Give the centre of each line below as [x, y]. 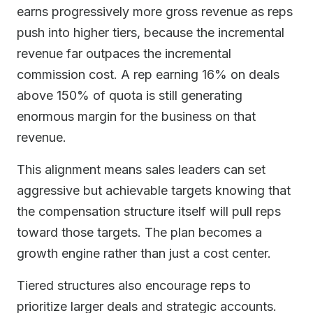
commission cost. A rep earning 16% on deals [148, 74]
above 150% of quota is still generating [130, 95]
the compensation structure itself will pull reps [149, 211]
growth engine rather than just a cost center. [144, 253]
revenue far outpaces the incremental [124, 53]
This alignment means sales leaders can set [141, 169]
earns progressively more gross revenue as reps [155, 12]
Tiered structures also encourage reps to [134, 285]
